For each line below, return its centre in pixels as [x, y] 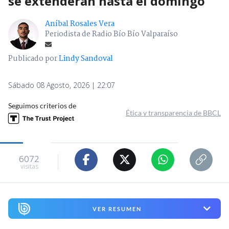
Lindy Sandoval [86, 59]
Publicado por [33, 59]
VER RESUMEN [117, 209]
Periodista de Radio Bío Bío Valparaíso [111, 34]
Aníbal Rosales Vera [80, 24]
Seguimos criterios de [42, 105]
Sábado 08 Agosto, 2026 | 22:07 [62, 85]
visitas [29, 167]
